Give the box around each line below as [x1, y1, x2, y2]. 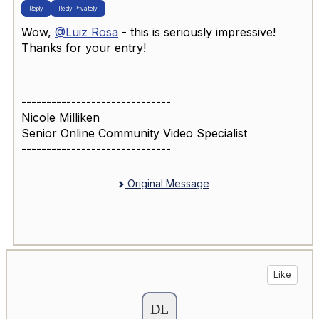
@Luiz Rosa [55, 24, 118, 39]
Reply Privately [58, 4, 98, 12]
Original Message [125, 177, 209, 189]
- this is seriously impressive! [118, 24, 276, 39]
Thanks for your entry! [21, 40, 146, 55]
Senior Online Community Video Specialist [21, 125, 247, 140]
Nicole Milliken [21, 110, 100, 125]
